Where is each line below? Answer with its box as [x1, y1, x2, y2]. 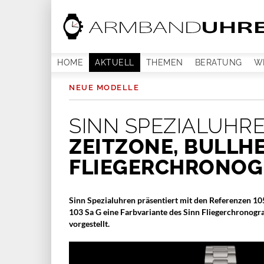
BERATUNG [194, 58, 242, 67]
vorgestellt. [69, 219, 110, 229]
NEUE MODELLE [69, 83, 139, 92]
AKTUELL [95, 58, 134, 67]
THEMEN [146, 58, 183, 67]
